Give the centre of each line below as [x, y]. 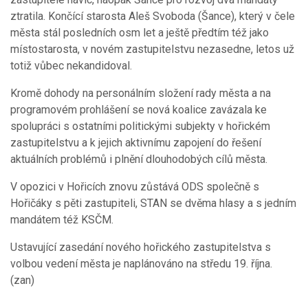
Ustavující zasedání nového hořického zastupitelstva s [141, 247]
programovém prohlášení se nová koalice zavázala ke [139, 109]
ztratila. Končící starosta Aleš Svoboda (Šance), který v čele [153, 16]
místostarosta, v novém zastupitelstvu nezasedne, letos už [152, 49]
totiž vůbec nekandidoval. [71, 65]
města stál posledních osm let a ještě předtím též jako [140, 32]
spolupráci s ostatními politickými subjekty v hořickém [140, 126]
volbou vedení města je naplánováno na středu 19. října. [141, 263]
